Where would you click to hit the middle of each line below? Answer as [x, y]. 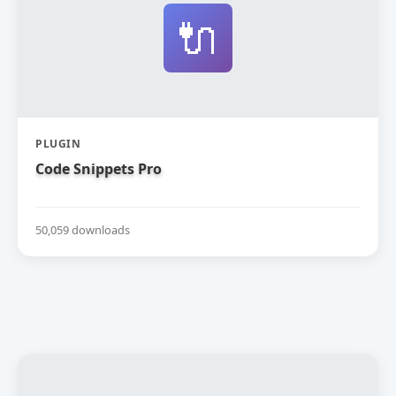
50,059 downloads [83, 230]
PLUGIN [58, 143]
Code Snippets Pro [99, 168]
